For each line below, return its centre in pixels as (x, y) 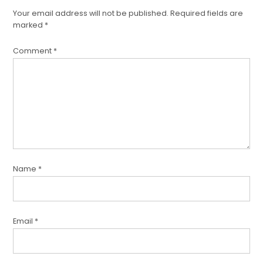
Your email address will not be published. (91, 14)
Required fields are (207, 14)
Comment (33, 51)
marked (29, 25)
